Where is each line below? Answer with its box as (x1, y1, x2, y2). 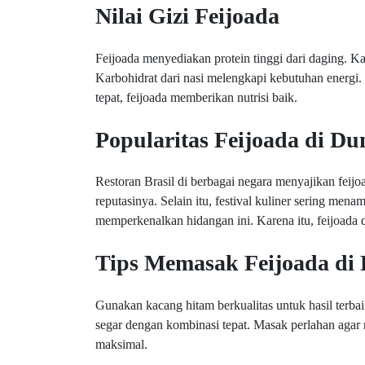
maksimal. (95, 336, 147, 351)
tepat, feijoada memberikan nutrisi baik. (95, 90, 297, 104)
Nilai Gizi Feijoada (95, 3, 279, 29)
